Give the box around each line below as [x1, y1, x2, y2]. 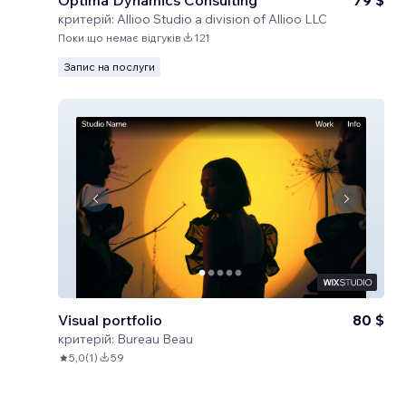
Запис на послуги [63, 60, 155, 73]
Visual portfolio [58, 311, 162, 329]
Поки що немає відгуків [58, 31, 181, 44]
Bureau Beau [117, 331, 193, 347]
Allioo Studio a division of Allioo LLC [117, 11, 327, 27]
